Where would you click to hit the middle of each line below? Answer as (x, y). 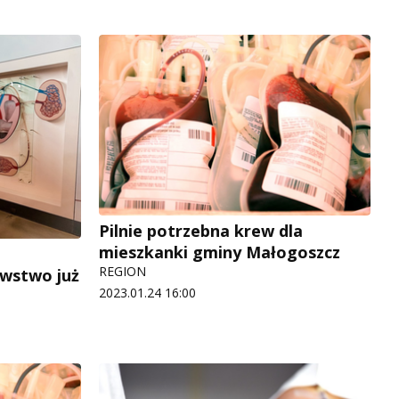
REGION (122, 272)
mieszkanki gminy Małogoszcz (220, 252)
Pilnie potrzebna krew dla (201, 231)
